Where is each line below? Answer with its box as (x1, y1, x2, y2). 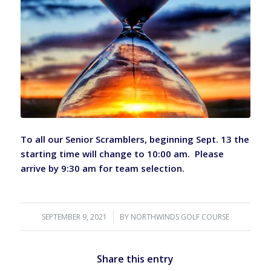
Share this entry (97, 252, 174, 266)
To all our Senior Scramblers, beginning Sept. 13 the (20, 133, 249, 146)
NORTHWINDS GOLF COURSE (130, 211, 229, 222)
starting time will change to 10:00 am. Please (20, 148, 224, 160)
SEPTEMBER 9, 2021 (41, 211, 107, 222)
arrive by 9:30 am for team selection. (20, 162, 184, 175)
